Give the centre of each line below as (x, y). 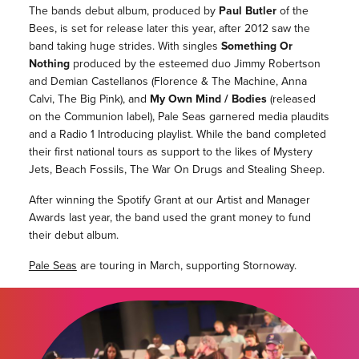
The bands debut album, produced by (123, 11)
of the (292, 11)
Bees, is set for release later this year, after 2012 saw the (169, 29)
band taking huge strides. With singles (125, 46)
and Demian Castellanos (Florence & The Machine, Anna (167, 82)
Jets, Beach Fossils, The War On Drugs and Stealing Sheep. (176, 170)
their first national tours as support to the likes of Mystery (170, 152)
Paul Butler (247, 11)
